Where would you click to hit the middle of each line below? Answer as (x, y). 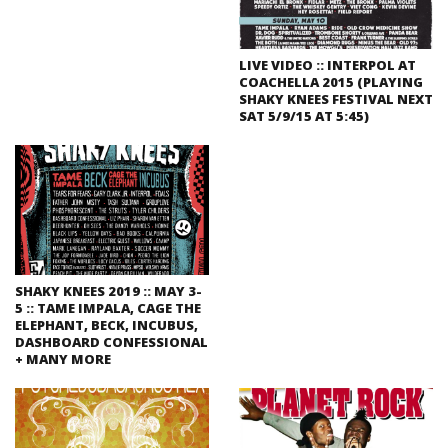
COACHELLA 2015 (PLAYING (331, 82)
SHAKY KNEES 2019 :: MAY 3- (108, 290)
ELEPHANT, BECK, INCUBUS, (106, 324)
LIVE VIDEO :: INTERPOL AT (327, 65)
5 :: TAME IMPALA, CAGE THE (108, 307)
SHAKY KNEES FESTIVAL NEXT (336, 99)
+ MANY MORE (63, 358)
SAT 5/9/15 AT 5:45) (304, 116)
